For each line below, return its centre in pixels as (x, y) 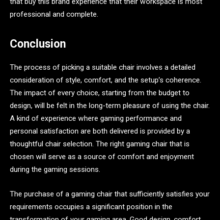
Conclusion (38, 44)
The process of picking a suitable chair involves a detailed (103, 68)
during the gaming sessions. (55, 170)
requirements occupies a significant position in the (91, 206)
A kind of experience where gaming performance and (96, 119)
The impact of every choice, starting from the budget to (100, 93)
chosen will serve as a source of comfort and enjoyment (102, 157)
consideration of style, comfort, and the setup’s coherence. (106, 80)
